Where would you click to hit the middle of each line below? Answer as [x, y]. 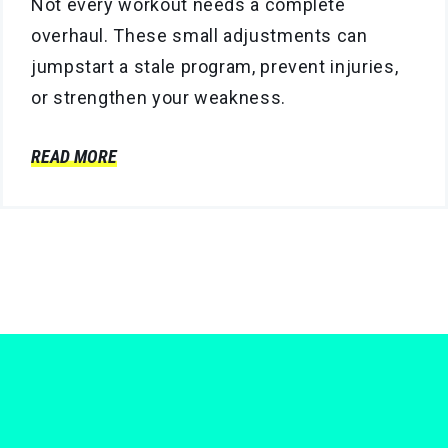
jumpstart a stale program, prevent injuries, [215, 66]
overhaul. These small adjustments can [199, 35]
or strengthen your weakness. [158, 97]
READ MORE [74, 156]
